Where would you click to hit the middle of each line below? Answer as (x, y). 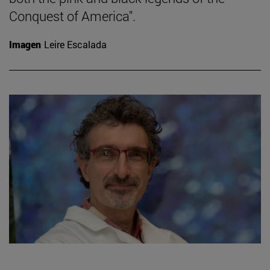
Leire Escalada (75, 45)
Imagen (25, 45)
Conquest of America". (72, 16)
